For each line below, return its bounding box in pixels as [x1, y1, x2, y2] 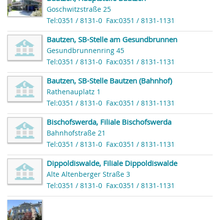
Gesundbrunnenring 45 [47, 46, 124, 55]
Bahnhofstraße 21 [47, 128, 106, 137]
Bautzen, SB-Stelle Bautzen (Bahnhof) [47, 75, 172, 85]
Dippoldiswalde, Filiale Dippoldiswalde [47, 158, 177, 168]
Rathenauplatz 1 [47, 87, 101, 96]
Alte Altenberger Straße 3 [47, 169, 130, 179]
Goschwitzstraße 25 [47, 4, 111, 14]
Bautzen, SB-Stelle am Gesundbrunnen [47, 34, 177, 44]
